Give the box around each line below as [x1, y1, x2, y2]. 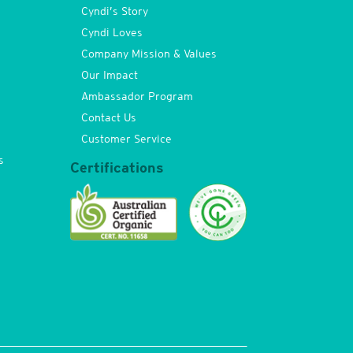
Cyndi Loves [80, 26, 143, 39]
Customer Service [80, 132, 172, 146]
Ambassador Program [80, 90, 193, 103]
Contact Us [80, 111, 136, 124]
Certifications [70, 159, 165, 176]
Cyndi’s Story [80, 5, 148, 18]
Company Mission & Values [80, 47, 217, 61]
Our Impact [80, 69, 138, 82]
